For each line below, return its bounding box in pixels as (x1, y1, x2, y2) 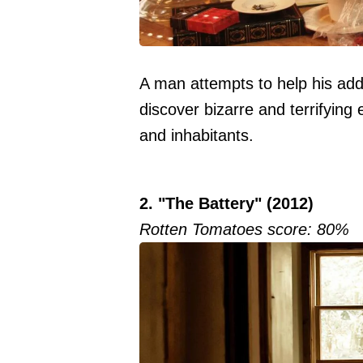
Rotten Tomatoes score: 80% (139, 220, 349, 238)
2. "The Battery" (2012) (139, 194, 314, 212)
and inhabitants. (139, 126, 254, 144)
